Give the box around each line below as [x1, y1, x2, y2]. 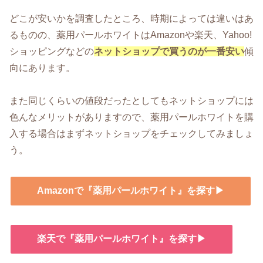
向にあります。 [9, 62, 75, 73]
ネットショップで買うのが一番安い [94, 46, 244, 56]
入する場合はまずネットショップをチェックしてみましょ [9, 129, 254, 139]
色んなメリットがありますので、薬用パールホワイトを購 [9, 112, 254, 123]
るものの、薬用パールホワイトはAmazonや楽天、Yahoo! [9, 29, 252, 40]
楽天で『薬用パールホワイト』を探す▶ [37, 233, 206, 244]
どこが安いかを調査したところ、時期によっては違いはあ [9, 13, 254, 23]
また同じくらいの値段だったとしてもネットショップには [9, 96, 254, 106]
